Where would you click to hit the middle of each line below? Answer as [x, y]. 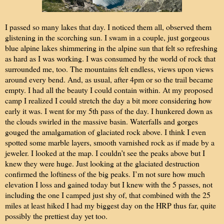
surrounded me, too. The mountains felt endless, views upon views [109, 69]
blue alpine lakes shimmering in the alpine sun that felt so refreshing [111, 48]
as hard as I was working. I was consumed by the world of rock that [110, 58]
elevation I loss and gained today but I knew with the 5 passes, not [109, 184]
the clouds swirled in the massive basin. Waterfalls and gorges [101, 121]
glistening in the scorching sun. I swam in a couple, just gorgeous [107, 37]
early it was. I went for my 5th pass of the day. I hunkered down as [109, 111]
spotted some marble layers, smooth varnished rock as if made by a [110, 142]
